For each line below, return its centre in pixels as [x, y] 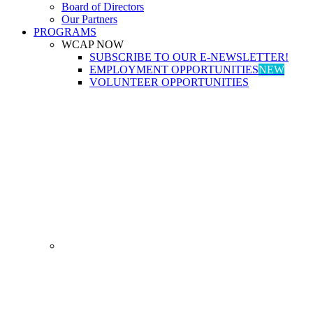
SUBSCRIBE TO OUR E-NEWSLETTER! [189, 57]
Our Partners [89, 19]
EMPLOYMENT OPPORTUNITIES [174, 70]
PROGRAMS [65, 32]
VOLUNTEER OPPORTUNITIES [169, 82]
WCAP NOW [93, 44]
